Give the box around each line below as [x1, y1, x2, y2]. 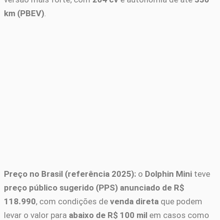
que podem [159, 196, 202, 207]
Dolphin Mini [145, 169, 192, 179]
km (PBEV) [4, 8, 44, 19]
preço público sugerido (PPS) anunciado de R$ [4, 183, 184, 193]
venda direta [110, 196, 159, 207]
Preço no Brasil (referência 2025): [4, 169, 136, 179]
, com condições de [36, 196, 110, 207]
